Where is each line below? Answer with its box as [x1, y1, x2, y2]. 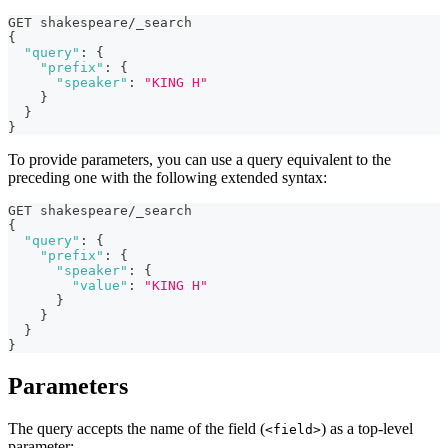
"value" [72, 278, 128, 294]
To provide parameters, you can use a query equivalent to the [8, 151, 391, 169]
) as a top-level [321, 420, 413, 438]
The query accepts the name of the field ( [8, 420, 265, 438]
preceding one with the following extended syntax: [8, 169, 327, 187]
